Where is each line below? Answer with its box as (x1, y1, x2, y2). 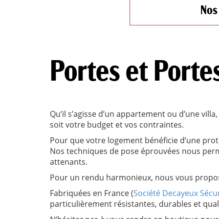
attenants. (50, 156, 88, 167)
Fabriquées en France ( (50, 187, 133, 198)
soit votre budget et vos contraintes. (50, 119, 184, 130)
